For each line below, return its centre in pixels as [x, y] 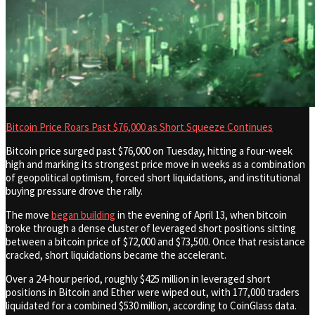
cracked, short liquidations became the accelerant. [117, 255]
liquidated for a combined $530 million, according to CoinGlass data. [151, 306]
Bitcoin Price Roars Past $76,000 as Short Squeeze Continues [139, 127]
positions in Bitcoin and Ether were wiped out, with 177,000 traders [153, 292]
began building [83, 215]
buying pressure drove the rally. [74, 191]
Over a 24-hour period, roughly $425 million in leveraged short [138, 279]
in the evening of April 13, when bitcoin [201, 215]
